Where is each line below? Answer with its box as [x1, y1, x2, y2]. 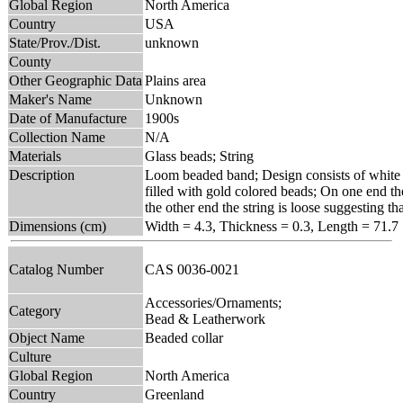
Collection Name [9, 129, 105, 145]
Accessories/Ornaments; [145, 294, 282, 310]
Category [9, 302, 61, 318]
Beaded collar [145, 329, 223, 345]
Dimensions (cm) [9, 218, 106, 234]
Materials [9, 148, 61, 164]
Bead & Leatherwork [145, 310, 265, 327]
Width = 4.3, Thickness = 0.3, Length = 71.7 [145, 218, 399, 234]
